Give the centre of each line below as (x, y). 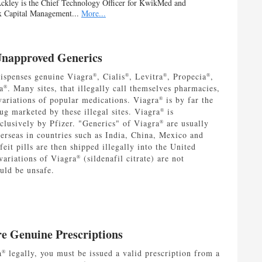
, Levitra (146, 77)
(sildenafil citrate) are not (132, 158)
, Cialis (111, 77)
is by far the (188, 100)
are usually (186, 123)
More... (93, 13)
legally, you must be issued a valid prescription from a (113, 253)
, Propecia (187, 77)
